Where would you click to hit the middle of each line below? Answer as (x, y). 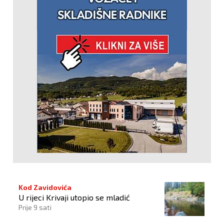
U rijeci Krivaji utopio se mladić (74, 197)
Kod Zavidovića (45, 187)
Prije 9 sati (35, 207)
